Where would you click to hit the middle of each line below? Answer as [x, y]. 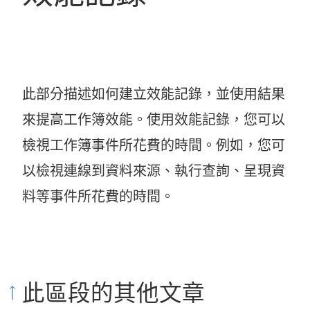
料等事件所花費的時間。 [98, 197]
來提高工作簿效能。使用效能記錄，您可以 [154, 120]
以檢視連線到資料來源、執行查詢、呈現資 [154, 171]
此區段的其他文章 [113, 293]
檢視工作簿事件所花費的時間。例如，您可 [154, 146]
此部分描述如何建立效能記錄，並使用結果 [154, 94]
